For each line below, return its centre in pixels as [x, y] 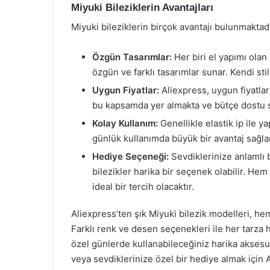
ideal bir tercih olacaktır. [143, 187]
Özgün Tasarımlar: [132, 57]
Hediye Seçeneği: [130, 156]
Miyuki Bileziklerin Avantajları [142, 7]
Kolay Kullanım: [125, 123]
